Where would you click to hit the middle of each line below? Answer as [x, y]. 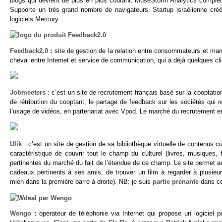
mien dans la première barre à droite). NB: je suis [81, 181]
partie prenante [176, 181]
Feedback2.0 [29, 51]
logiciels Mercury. [35, 19]
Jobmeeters [28, 93]
